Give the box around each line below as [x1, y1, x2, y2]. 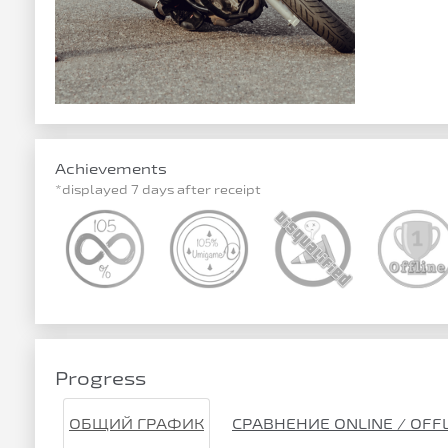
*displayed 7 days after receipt [55, 182, 261, 196]
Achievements [55, 160, 167, 177]
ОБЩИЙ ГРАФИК [69, 415, 204, 432]
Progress [55, 367, 146, 389]
